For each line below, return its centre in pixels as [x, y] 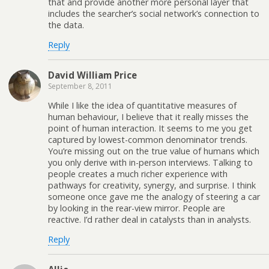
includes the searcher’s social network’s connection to [154, 13]
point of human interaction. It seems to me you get [150, 128]
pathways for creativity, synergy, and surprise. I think [152, 185]
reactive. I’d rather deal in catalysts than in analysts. [150, 219]
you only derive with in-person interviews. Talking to [150, 162]
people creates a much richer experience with [138, 174]
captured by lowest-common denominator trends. [148, 139]
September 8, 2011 [80, 86]
